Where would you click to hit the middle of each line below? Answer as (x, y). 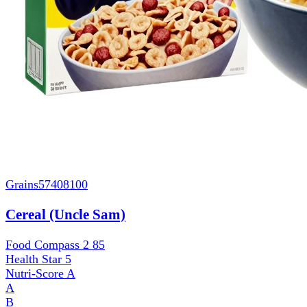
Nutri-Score (36, 274)
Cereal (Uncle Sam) (65, 215)
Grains (22, 185)
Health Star (35, 259)
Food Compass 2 (49, 245)
